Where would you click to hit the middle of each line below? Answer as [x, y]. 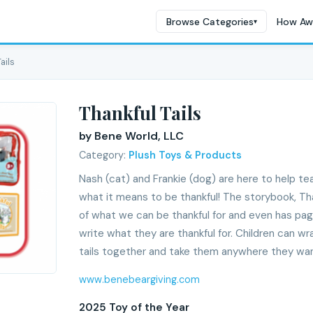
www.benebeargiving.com [139, 279]
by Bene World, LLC [131, 136]
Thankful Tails [140, 112]
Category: [104, 155]
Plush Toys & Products [185, 155]
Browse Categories [210, 21]
